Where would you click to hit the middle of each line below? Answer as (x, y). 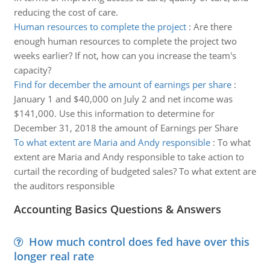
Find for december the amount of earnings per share (122, 84)
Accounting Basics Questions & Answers (117, 209)
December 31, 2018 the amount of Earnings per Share (126, 128)
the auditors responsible (64, 186)
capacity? (32, 70)
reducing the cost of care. (66, 12)
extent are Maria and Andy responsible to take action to (129, 157)
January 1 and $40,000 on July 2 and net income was (123, 99)
